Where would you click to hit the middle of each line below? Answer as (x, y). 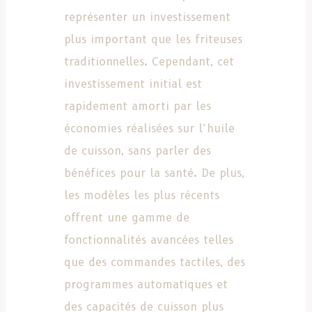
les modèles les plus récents (142, 195)
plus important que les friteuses (153, 39)
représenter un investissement (147, 17)
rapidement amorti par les (138, 106)
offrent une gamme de (127, 217)
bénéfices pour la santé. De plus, (154, 173)
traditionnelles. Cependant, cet (149, 61)
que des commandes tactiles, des (155, 262)
